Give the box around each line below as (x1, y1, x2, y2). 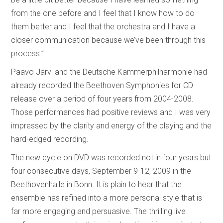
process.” (11, 49, 44, 59)
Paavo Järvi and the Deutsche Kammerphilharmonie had (11, 67, 208, 77)
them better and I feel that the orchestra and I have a (11, 22, 196, 32)
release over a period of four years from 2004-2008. (11, 94, 194, 104)
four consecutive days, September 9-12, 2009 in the (11, 166, 192, 176)
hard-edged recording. (11, 134, 89, 144)
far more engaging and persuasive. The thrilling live (11, 207, 186, 217)
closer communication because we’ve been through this (11, 35, 206, 45)
